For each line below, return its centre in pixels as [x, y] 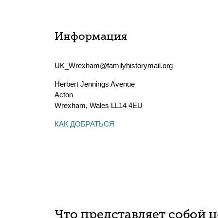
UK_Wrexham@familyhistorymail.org [114, 65]
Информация [91, 37]
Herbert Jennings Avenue [95, 84]
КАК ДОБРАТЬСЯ [84, 124]
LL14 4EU [126, 105]
